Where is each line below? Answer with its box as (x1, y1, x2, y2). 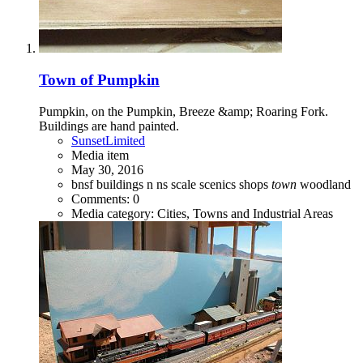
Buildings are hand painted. (39, 118, 179, 133)
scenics (199, 177, 239, 191)
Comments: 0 (71, 191, 139, 206)
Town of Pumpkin (39, 71, 160, 89)
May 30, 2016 (71, 162, 143, 177)
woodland (300, 177, 351, 191)
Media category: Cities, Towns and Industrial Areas (71, 206, 333, 220)
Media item (71, 147, 129, 162)
